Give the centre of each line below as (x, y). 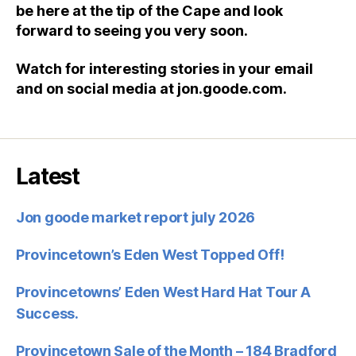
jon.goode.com (230, 88)
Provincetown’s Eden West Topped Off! (150, 254)
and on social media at (97, 88)
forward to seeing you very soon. (132, 31)
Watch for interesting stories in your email (164, 68)
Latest (48, 176)
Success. (47, 313)
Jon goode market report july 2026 (136, 217)
